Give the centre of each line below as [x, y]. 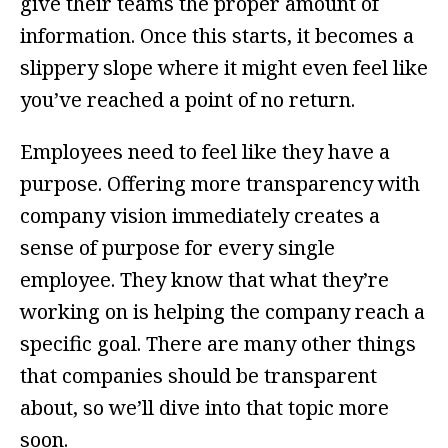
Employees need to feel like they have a [205, 152]
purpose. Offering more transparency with [220, 184]
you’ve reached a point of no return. [187, 100]
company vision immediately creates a [200, 216]
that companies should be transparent [198, 376]
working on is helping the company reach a [222, 312]
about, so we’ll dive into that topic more [204, 408]
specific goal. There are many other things [218, 344]
